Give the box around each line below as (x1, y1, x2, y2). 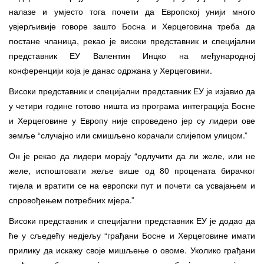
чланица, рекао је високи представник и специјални (44, 34, 255, 47)
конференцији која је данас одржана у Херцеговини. (9, 64, 212, 76)
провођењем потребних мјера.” (13, 193, 134, 206)
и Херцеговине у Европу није (9, 114, 132, 126)
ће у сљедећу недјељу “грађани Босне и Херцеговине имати (9, 229, 255, 241)
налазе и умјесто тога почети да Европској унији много (9, 5, 255, 17)
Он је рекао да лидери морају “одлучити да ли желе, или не (9, 149, 255, 161)
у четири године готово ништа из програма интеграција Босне (9, 99, 255, 111)
